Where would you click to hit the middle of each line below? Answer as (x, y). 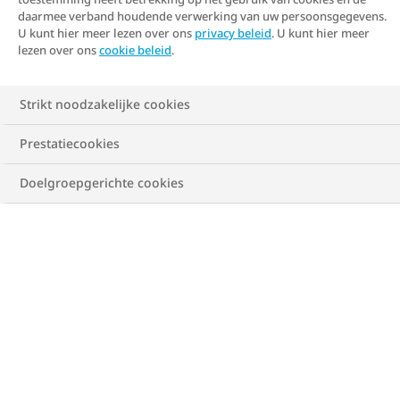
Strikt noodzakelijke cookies (105, 104)
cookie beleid (135, 50)
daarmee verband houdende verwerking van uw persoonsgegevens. (202, 16)
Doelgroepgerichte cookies (102, 183)
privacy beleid (233, 33)
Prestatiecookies (70, 143)
